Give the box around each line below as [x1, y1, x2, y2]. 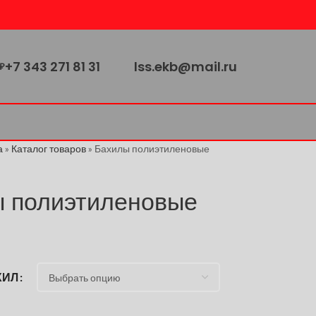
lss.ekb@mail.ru [134, 57, 237, 75]
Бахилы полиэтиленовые [95, 142, 210, 154]
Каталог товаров [11, 142, 87, 154]
